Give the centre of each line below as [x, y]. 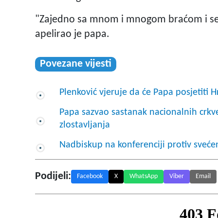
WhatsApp [144, 177]
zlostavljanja [85, 125]
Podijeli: [53, 177]
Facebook [90, 177]
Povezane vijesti [76, 64]
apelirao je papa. [72, 35]
